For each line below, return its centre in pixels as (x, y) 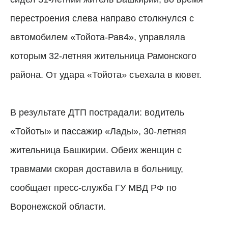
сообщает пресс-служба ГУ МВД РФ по (93, 188)
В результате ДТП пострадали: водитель (97, 112)
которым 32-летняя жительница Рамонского (103, 56)
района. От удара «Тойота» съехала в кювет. (106, 75)
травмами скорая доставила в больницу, (97, 169)
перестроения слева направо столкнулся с (102, 18)
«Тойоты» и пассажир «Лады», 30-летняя (98, 131)
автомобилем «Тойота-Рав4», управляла (98, 37)
